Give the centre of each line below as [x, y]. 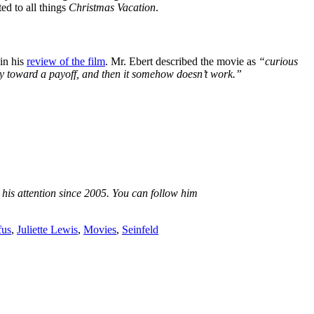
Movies [100, 230]
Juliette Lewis [47, 230]
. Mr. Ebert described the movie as [182, 62]
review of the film [66, 62]
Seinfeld [140, 230]
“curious [278, 62]
